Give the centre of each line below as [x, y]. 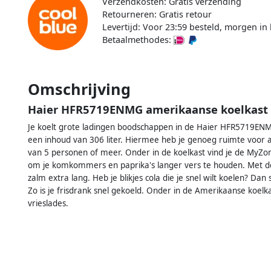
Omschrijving [79, 89]
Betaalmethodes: [138, 39]
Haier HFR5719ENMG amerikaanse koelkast [148, 109]
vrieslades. [48, 203]
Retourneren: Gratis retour [157, 14]
